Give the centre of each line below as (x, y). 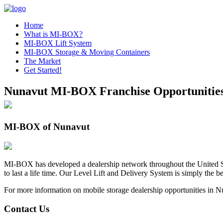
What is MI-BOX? (53, 34)
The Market (42, 61)
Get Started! (43, 70)
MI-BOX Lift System (58, 43)
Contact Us (27, 209)
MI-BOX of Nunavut (47, 126)
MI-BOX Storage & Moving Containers (87, 52)
